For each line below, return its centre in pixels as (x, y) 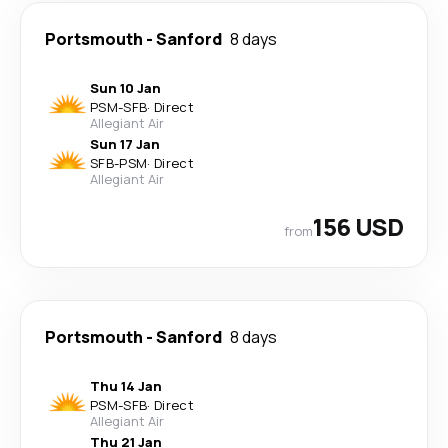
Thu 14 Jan (126, 386)
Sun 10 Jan (125, 88)
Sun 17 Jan (125, 144)
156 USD (358, 226)
